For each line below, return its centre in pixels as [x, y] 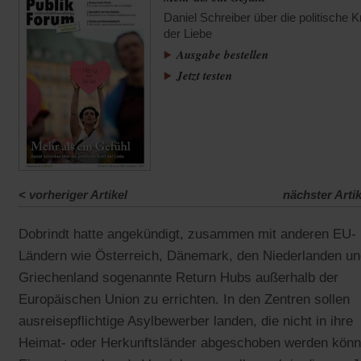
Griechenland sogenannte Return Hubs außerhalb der [178, 278]
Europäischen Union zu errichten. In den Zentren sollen [184, 300]
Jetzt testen [205, 75]
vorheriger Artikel [78, 195]
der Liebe [188, 33]
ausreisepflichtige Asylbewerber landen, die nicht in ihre [186, 322]
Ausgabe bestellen [223, 54]
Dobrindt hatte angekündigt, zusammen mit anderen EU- [187, 234]
